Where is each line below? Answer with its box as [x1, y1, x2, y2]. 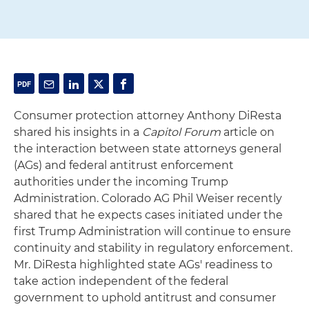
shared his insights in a [14, 126, 142, 139]
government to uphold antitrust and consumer [14, 291, 276, 304]
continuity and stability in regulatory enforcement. [14, 241, 292, 255]
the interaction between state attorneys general [14, 142, 281, 155]
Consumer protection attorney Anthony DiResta [14, 109, 281, 122]
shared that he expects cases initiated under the [14, 208, 283, 221]
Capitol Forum [142, 126, 221, 139]
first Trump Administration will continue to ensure [14, 225, 291, 238]
